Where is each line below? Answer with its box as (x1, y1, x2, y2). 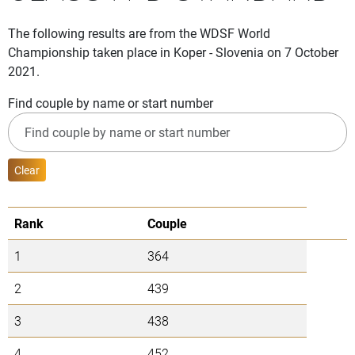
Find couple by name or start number (8, 94, 213, 112)
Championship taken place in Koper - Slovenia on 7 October (8, 44, 338, 61)
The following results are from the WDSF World (8, 25, 270, 42)
